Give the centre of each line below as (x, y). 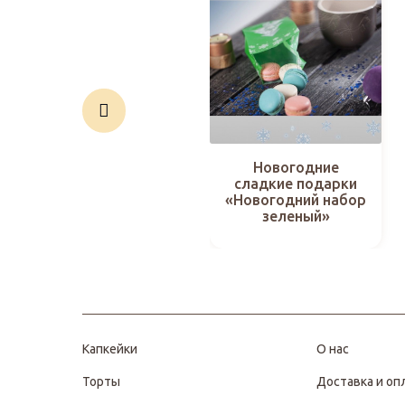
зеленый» (296, 217)
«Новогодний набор (296, 200)
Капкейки (110, 348)
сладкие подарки (296, 184)
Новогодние (296, 168)
